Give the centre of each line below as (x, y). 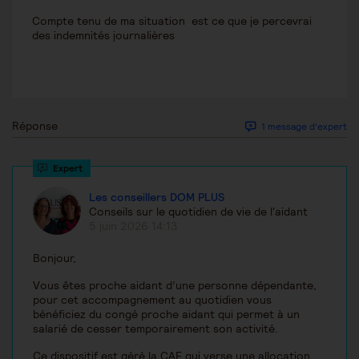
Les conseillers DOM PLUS (157, 197)
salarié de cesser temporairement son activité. (155, 329)
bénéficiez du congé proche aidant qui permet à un (166, 315)
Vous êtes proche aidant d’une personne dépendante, (175, 286)
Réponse (35, 126)
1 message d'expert (303, 127)
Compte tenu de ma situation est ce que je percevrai (172, 21)
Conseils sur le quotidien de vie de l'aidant (198, 211)
